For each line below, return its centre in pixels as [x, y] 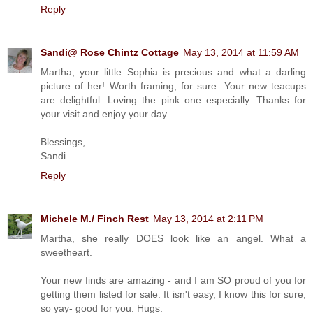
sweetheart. [66, 252]
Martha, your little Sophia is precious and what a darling [173, 72]
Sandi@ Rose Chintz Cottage [110, 52]
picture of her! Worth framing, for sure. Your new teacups [173, 86]
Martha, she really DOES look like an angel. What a [173, 238]
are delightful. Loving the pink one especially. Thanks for [173, 100]
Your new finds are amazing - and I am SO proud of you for [173, 280]
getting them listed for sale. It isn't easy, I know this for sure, [173, 294]
